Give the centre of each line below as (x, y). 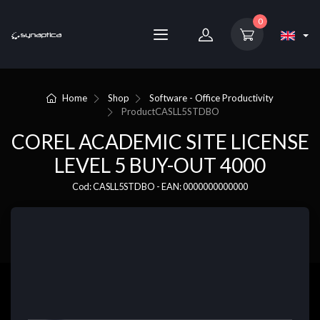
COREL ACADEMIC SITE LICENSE (160, 142)
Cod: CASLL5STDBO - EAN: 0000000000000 (160, 187)
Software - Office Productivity (212, 98)
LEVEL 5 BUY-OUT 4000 (160, 165)
